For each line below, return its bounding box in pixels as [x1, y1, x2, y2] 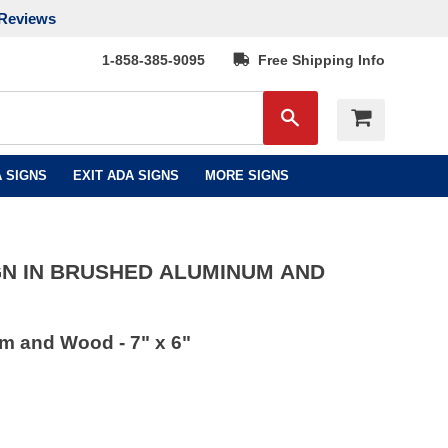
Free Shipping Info [250, 52, 385, 68]
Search [300, 106, 347, 123]
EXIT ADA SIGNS [72, 168, 179, 183]
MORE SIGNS [204, 168, 289, 183]
